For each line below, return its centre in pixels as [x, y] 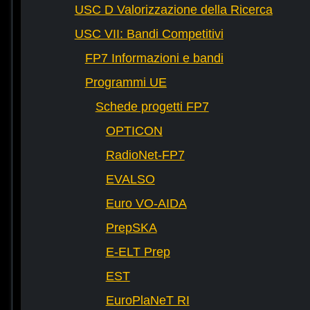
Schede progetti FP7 [152, 107]
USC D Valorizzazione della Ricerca [173, 10]
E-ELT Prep [138, 252]
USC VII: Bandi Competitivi [149, 34]
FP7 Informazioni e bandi [154, 58]
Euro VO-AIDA [146, 204]
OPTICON [134, 131]
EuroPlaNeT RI [147, 301]
